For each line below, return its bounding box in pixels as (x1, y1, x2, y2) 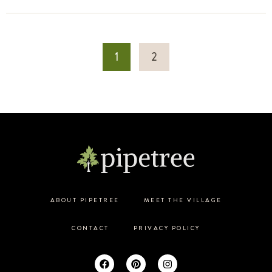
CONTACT (72, 223, 109, 233)
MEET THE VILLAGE (143, 195, 222, 205)
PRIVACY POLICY (133, 223, 200, 233)
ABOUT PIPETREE (50, 195, 120, 205)
